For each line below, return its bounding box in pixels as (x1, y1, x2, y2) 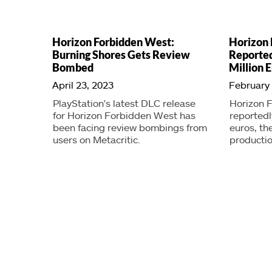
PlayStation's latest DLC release (53, 97, 195, 109)
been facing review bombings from (53, 121, 207, 133)
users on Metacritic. (53, 133, 140, 145)
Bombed (52, 60, 93, 74)
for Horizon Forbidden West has (53, 109, 195, 121)
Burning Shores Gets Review (52, 47, 190, 61)
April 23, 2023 (52, 78, 114, 90)
